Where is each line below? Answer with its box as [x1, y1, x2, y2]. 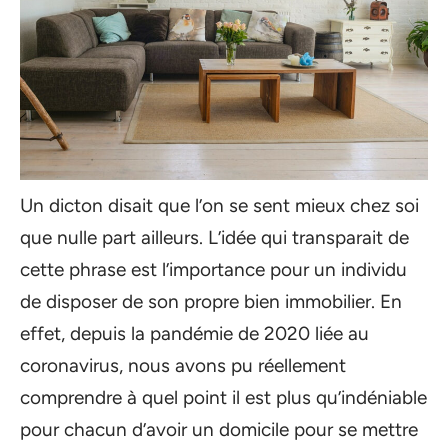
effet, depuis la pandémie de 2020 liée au [20, 322, 369, 345]
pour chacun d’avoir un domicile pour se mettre [20, 418, 418, 441]
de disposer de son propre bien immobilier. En [20, 290, 402, 313]
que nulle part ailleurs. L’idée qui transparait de [20, 226, 409, 249]
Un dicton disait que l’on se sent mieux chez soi [20, 194, 419, 217]
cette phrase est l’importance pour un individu [20, 258, 407, 281]
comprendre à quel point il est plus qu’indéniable [20, 386, 427, 409]
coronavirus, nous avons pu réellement [20, 354, 346, 377]
